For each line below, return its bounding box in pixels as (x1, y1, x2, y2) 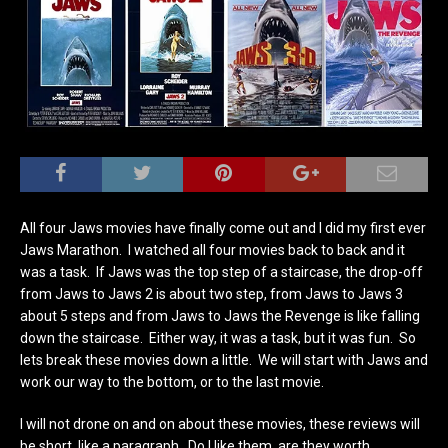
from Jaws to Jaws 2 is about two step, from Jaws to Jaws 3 (20, 285, 403, 302)
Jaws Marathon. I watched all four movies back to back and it (20, 241, 405, 258)
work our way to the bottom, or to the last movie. (20, 373, 324, 390)
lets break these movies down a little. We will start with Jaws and (20, 351, 428, 368)
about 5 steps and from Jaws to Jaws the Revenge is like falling (20, 307, 420, 324)
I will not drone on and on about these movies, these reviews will (20, 415, 420, 432)
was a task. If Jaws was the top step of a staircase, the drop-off (20, 263, 423, 280)
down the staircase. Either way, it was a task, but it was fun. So (20, 329, 416, 346)
